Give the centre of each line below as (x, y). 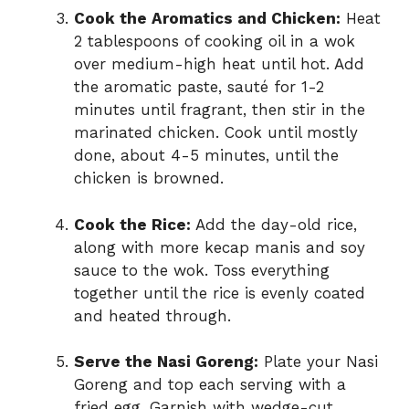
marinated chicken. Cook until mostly (216, 133)
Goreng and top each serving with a (210, 385)
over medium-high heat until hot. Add (219, 64)
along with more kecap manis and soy (220, 247)
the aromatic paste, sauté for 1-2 (199, 87)
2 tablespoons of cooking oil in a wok (215, 42)
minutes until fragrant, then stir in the (220, 110)
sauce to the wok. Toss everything (202, 270)
